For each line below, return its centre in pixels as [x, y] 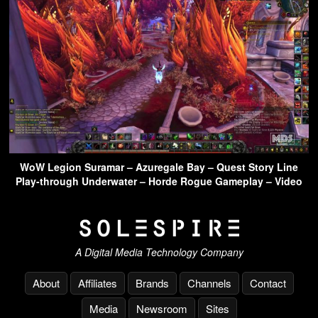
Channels [209, 283]
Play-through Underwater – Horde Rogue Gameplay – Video [159, 181]
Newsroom [161, 309]
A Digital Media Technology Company [159, 252]
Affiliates [97, 283]
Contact [268, 283]
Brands [152, 283]
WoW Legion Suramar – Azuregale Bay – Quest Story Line [159, 166]
